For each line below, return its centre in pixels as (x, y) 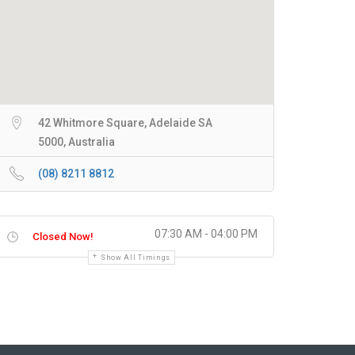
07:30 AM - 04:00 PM (206, 234)
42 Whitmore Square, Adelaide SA (125, 123)
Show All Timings (136, 258)
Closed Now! (63, 237)
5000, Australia (76, 142)
